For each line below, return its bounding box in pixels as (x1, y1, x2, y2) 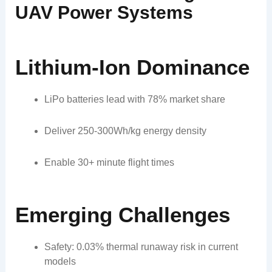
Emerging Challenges (15, 202, 230, 226)
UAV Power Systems (15, 2, 193, 23)
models (44, 256, 76, 267)
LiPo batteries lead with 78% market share (44, 94, 225, 105)
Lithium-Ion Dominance (15, 55, 250, 79)
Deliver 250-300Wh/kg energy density (44, 126, 206, 137)
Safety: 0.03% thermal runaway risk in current (44, 242, 238, 253)
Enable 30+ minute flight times (44, 157, 174, 168)
